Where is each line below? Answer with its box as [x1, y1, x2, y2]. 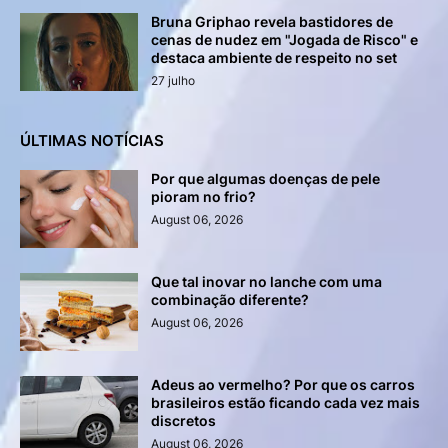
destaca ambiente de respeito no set [151, 48, 397, 66]
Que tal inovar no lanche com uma [151, 272, 382, 290]
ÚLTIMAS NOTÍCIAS [20, 130, 164, 150]
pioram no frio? [151, 187, 256, 205]
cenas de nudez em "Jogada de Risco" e [151, 30, 418, 48]
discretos [151, 411, 216, 429]
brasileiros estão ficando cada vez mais [151, 393, 420, 411]
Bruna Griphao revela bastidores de [151, 12, 393, 30]
